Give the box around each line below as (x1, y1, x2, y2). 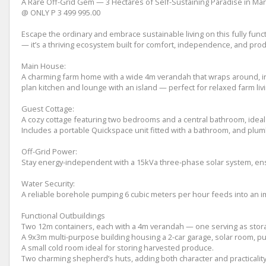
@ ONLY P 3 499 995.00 (21, 7, 100, 18)
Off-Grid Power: (21, 145, 77, 157)
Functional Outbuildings (21, 210, 105, 221)
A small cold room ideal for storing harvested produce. (21, 242, 214, 253)
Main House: (21, 60, 66, 71)
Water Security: (21, 178, 75, 189)
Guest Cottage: (21, 103, 74, 114)
